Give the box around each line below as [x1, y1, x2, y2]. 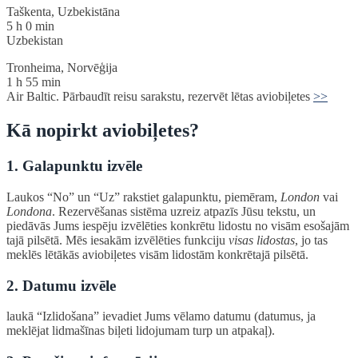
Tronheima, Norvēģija [6, 61, 117, 75]
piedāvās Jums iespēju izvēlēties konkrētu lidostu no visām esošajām [6, 218, 349, 233]
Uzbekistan [6, 34, 63, 48]
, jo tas [295, 233, 328, 247]
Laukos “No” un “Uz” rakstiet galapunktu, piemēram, [6, 189, 280, 204]
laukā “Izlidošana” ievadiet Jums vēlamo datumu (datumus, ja [6, 309, 316, 324]
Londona [6, 204, 52, 218]
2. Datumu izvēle [6, 276, 116, 294]
